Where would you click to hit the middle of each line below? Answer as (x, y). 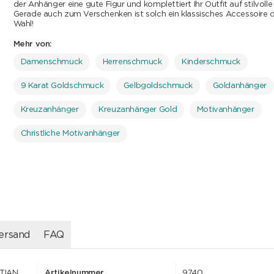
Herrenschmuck (132, 62)
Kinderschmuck (211, 62)
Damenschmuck (51, 62)
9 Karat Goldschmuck (62, 86)
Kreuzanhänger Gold (138, 109)
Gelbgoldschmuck (158, 86)
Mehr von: (33, 44)
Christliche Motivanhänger (70, 133)
